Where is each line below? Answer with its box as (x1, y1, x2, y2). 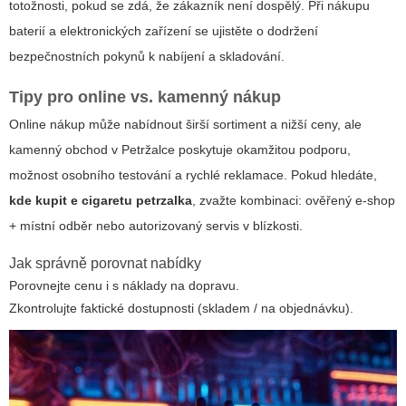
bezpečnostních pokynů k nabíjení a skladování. (9, 49, 285, 64)
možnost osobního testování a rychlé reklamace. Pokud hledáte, (9, 168, 377, 183)
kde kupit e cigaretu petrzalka (9, 193, 192, 208)
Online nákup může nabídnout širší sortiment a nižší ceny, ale (9, 117, 362, 132)
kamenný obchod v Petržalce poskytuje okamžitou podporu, (9, 142, 351, 158)
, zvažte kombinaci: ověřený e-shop (192, 193, 395, 208)
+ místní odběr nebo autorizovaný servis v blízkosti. (9, 218, 303, 234)
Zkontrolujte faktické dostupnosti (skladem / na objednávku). (9, 301, 353, 316)
